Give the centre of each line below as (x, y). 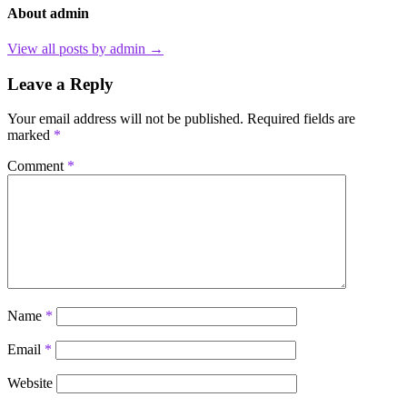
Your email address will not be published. (125, 119)
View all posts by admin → (85, 48)
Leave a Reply (60, 84)
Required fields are (301, 119)
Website (30, 383)
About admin (48, 13)
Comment (37, 166)
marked (30, 135)
